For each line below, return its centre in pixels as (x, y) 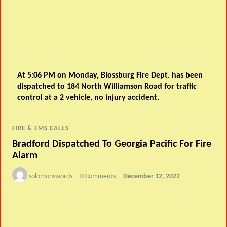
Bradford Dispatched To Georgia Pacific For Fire (112, 144)
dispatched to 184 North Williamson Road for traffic (107, 87)
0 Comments (98, 176)
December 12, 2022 (152, 176)
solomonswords (51, 176)
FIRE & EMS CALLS (41, 129)
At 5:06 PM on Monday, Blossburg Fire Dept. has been (110, 76)
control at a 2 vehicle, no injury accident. (88, 98)
